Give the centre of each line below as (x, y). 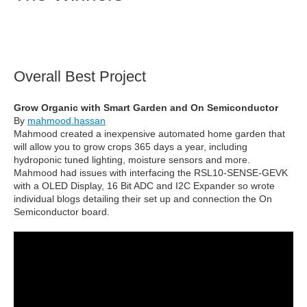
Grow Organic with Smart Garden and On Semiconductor (146, 108)
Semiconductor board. (62, 212)
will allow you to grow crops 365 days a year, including (131, 147)
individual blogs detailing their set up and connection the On (143, 199)
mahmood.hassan (66, 121)
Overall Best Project (80, 77)
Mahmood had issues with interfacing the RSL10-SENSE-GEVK (151, 173)
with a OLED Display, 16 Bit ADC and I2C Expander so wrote (144, 186)
